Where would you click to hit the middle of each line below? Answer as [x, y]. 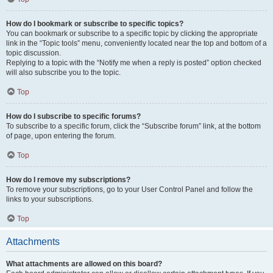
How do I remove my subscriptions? [68, 180]
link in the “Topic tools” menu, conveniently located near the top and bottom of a [136, 43]
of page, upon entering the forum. [61, 136]
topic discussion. [34, 53]
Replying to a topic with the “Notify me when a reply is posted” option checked [134, 63]
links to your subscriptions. [50, 199]
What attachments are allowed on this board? [84, 264]
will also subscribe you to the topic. [63, 73]
